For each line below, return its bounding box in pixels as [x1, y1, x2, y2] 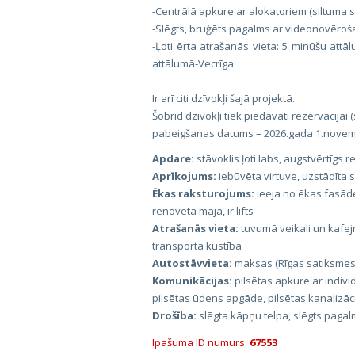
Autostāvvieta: [152, 256, 232, 270]
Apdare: [152, 151, 194, 166]
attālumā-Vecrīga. [152, 56, 236, 71]
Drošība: [152, 308, 197, 323]
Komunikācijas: [152, 273, 232, 288]
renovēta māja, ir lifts [152, 204, 254, 218]
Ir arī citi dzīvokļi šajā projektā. [152, 91, 295, 105]
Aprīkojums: [152, 169, 216, 183]
